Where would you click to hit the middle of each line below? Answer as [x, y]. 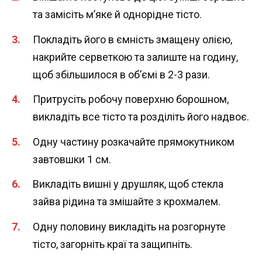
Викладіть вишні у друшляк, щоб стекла [128, 184]
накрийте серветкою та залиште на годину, [135, 57]
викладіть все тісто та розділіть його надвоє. [141, 117]
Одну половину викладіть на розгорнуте [129, 226]
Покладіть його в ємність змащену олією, [132, 39]
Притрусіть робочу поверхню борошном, [131, 99]
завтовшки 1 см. [72, 159]
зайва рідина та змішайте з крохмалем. [127, 202]
